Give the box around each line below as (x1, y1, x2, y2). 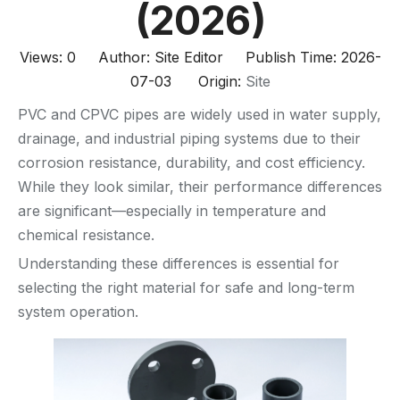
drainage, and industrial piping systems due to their (18, 129, 361, 147)
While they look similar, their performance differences (18, 178, 382, 196)
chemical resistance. (18, 226, 154, 244)
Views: (19, 48, 67, 66)
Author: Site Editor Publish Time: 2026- (75, 48, 381, 66)
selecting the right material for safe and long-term (18, 279, 354, 296)
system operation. (18, 303, 138, 321)
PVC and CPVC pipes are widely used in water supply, (18, 105, 381, 123)
